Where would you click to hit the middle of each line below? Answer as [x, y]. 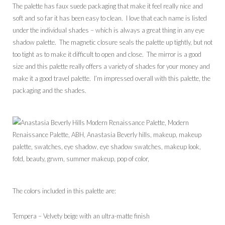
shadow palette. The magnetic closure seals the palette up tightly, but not [113, 42]
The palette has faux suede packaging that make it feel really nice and [108, 6]
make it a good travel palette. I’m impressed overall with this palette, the [111, 79]
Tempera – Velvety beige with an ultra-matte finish [81, 216]
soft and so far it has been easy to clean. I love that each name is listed [110, 18]
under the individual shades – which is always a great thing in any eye [108, 30]
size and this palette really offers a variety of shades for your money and [111, 67]
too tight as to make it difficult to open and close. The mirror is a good [107, 54]
